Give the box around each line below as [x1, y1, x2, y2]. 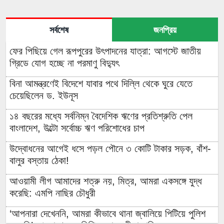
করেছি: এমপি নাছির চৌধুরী [9, 187, 95, 199]
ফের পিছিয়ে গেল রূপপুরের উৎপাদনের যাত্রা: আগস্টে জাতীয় [9, 45, 201, 57]
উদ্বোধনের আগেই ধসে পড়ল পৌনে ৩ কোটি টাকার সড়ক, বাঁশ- [9, 143, 211, 154]
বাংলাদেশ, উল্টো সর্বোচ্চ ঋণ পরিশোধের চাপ [9, 122, 144, 134]
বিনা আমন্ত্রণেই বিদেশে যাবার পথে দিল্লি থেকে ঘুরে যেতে [9, 78, 192, 89]
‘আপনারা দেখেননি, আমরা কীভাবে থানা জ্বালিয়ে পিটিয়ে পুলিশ [9, 208, 205, 219]
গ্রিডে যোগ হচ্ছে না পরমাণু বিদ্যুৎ [9, 57, 119, 69]
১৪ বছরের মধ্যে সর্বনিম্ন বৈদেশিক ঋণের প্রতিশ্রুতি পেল [9, 110, 192, 122]
